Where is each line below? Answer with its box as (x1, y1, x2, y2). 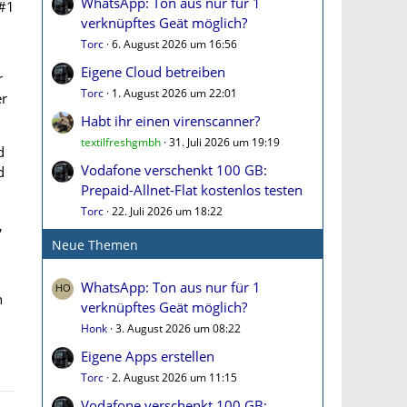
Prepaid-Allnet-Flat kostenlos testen (81, 181, 303, 199)
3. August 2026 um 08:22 (115, 321, 241, 336)
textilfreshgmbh (81, 134, 161, 150)
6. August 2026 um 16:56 (112, 36, 237, 52)
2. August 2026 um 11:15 (112, 370, 237, 385)
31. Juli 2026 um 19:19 (169, 134, 280, 150)
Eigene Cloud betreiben (81, 63, 225, 81)
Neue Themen (52, 236, 138, 253)
